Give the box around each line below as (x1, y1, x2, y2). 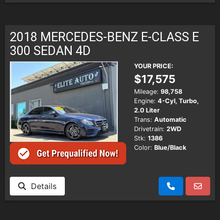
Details (26, 181, 56, 192)
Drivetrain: (134, 125, 165, 133)
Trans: (134, 115, 152, 123)
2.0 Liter (134, 106, 160, 114)
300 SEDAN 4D (10, 43, 91, 58)
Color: (134, 143, 152, 151)
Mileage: (134, 87, 159, 95)
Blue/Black (154, 143, 186, 151)
